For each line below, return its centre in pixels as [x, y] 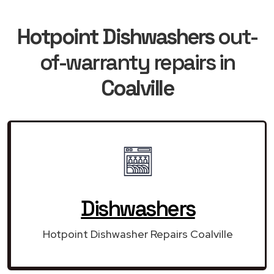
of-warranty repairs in [137, 62]
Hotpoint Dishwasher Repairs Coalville [138, 234]
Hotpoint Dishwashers [115, 36]
